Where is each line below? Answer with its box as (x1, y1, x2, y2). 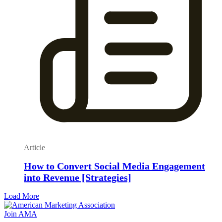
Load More (4, 191, 39, 200)
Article (24, 143, 45, 152)
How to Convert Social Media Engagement (24, 161, 205, 172)
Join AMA (4, 209, 37, 218)
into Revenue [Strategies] (24, 172, 131, 183)
